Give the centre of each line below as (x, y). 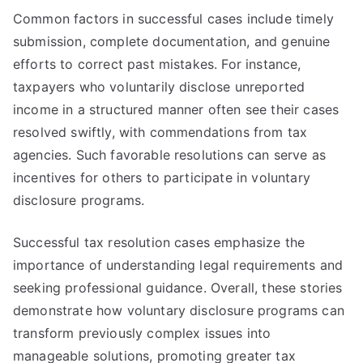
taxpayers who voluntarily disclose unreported (159, 87)
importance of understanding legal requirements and (178, 265)
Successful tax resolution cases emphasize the (159, 242)
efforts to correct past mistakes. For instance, (157, 64)
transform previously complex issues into (142, 333)
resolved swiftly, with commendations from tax (160, 132)
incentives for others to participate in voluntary (162, 177)
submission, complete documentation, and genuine (172, 41)
